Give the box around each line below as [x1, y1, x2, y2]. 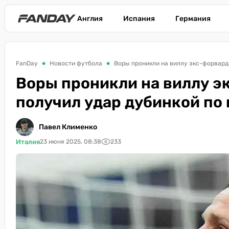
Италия [16, 138, 40, 146]
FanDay [16, 60, 38, 67]
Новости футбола [50, 60, 102, 67]
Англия [77, 14, 103, 23]
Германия [175, 14, 211, 23]
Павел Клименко [39, 123, 97, 131]
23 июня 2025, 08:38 [40, 138, 101, 145]
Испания [123, 14, 155, 23]
